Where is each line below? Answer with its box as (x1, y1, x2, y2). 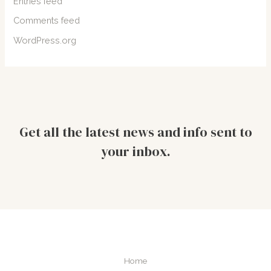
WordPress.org (13, 34, 77, 45)
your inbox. (100, 142, 171, 160)
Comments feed (13, 15, 80, 26)
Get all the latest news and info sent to (19, 122, 252, 141)
